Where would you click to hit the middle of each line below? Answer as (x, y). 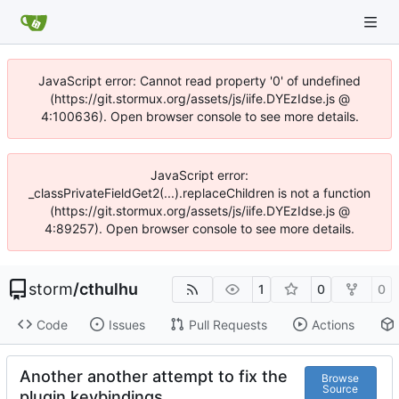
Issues (126, 324)
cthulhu (109, 289)
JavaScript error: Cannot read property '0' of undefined (199, 81)
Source (341, 388)
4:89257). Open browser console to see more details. (199, 228)
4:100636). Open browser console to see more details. (199, 116)
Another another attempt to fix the (154, 377)
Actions (333, 324)
